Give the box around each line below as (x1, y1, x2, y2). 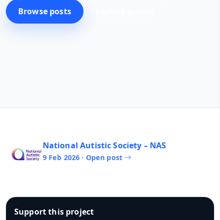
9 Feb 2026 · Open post (42, 152, 125, 162)
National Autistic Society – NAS (42, 139, 166, 151)
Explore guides (95, 5, 154, 17)
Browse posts (18, 5, 71, 17)
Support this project (14, 206, 94, 218)
